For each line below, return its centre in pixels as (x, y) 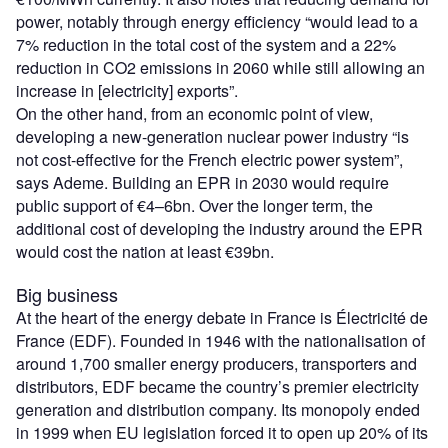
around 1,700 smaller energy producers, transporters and (216, 363)
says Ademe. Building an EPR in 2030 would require (202, 182)
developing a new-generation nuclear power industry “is (212, 136)
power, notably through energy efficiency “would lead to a (217, 21)
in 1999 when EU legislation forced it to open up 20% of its (222, 432)
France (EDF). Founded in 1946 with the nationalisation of (220, 340)
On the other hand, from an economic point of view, (194, 113)
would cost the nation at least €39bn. (145, 251)
